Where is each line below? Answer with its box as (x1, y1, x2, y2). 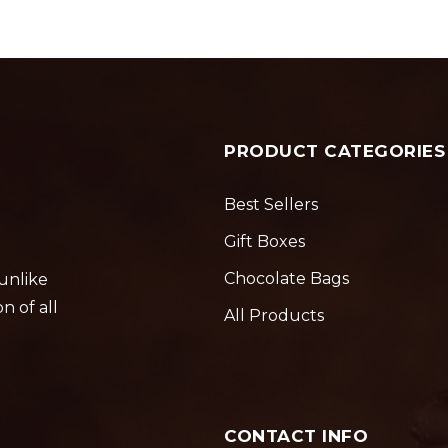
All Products (224, 306, 324, 326)
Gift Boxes (224, 232, 305, 252)
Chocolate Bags (224, 269, 349, 289)
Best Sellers (224, 195, 318, 215)
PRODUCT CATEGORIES (224, 141, 445, 162)
